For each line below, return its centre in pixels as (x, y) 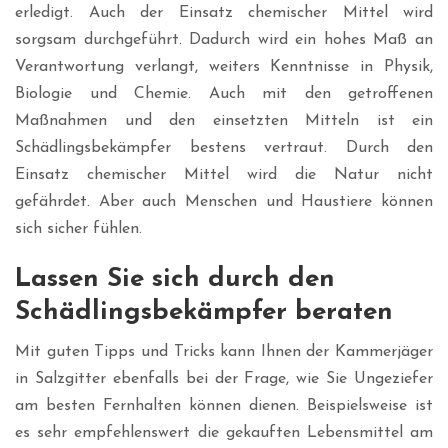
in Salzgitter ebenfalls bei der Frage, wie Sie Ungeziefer (224, 379)
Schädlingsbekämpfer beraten (204, 313)
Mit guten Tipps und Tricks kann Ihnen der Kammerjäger (224, 352)
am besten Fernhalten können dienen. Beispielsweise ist (224, 406)
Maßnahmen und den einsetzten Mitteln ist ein (224, 121)
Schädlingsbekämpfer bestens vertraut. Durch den (224, 148)
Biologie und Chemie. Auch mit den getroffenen (224, 94)
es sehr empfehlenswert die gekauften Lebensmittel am (224, 433)
